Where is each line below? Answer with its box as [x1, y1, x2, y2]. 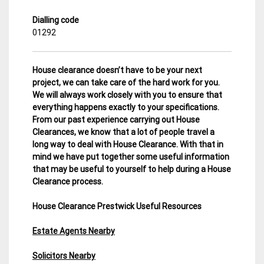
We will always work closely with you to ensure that [32, 90, 222, 100]
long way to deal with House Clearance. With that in [32, 139, 223, 149]
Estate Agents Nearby [32, 226, 115, 236]
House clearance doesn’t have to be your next [32, 65, 202, 75]
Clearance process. [32, 176, 103, 186]
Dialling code [32, 15, 79, 25]
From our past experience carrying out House [32, 114, 200, 124]
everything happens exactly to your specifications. [32, 102, 219, 112]
